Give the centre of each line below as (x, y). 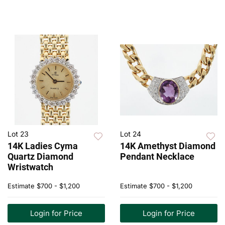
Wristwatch (30, 167)
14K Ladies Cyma (43, 146)
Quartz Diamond (40, 157)
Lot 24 (131, 134)
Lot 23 (18, 134)
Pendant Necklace (157, 157)
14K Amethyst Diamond (168, 146)
